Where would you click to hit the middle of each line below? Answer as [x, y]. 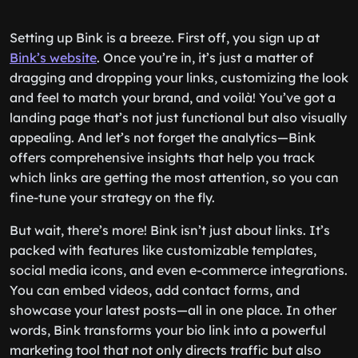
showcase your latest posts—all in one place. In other [173, 310]
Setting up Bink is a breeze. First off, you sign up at [165, 38]
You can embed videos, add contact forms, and [155, 290]
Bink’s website [53, 58]
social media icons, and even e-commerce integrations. [179, 270]
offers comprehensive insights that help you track [162, 157]
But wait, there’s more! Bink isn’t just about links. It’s [170, 230]
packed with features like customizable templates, [163, 250]
